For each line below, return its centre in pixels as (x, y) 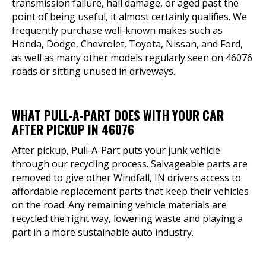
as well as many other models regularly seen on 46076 (132, 58)
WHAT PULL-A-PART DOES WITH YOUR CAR (118, 115)
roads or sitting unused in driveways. (94, 71)
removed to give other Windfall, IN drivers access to (126, 178)
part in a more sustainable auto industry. (103, 232)
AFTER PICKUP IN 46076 (73, 129)
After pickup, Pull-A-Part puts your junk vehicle (116, 150)
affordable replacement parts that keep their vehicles (130, 191)
